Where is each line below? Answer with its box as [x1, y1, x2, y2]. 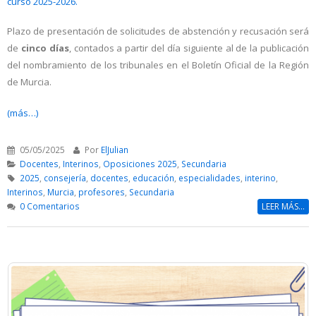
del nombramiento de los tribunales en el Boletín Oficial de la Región [7, 59, 309, 72]
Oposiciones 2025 [102, 158, 177, 170]
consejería [43, 172, 86, 184]
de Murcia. [7, 75, 51, 89]
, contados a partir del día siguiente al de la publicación [68, 42, 310, 55]
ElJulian [101, 144, 129, 156]
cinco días [20, 42, 69, 55]
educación [132, 172, 174, 184]
